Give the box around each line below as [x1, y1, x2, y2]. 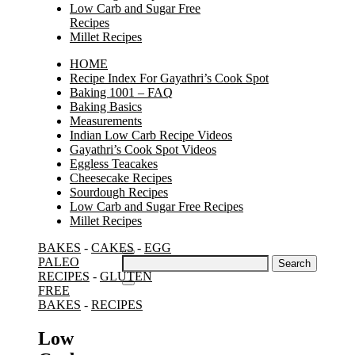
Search [121, 254, 155, 268]
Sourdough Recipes [70, 185, 168, 199]
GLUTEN [100, 269, 152, 283]
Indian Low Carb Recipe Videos [70, 128, 232, 142]
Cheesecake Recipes [70, 171, 172, 185]
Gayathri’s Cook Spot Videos [70, 143, 216, 156]
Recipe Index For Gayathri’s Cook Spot [70, 71, 269, 85]
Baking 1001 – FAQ [70, 86, 173, 99]
